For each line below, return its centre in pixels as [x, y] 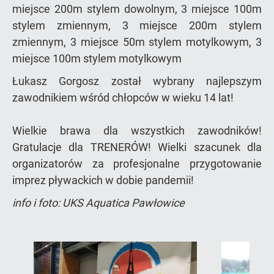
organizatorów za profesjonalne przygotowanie [137, 163]
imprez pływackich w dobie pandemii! [103, 180]
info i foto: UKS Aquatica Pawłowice [98, 202]
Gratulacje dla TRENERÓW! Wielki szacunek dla [137, 147]
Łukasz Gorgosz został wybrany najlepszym [137, 81]
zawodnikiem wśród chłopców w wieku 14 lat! [123, 97]
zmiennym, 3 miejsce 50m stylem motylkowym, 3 [137, 42]
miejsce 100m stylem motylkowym [97, 58]
